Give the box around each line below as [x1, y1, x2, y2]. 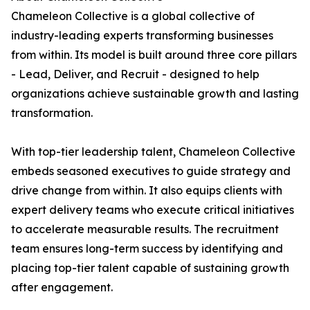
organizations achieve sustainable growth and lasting [11, 86, 299, 100]
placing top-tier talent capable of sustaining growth [11, 261, 289, 275]
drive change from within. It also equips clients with [11, 183, 282, 197]
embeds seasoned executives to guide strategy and [11, 164, 291, 178]
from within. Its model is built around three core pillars [11, 48, 297, 62]
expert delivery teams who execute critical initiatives [11, 203, 294, 217]
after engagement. [11, 280, 113, 294]
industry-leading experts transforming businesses [11, 28, 273, 42]
